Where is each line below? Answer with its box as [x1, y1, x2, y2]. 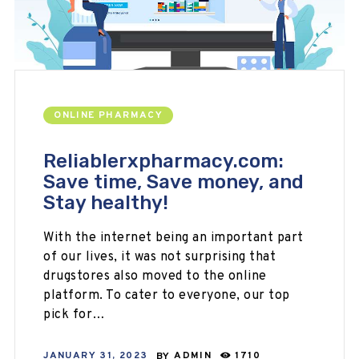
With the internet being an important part [43, 229, 304, 246]
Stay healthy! [43, 191, 169, 214]
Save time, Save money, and [43, 170, 305, 193]
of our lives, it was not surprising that [43, 248, 276, 265]
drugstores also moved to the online [43, 268, 267, 284]
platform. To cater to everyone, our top [43, 287, 290, 304]
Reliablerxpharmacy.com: [43, 149, 284, 172]
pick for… [43, 306, 106, 323]
